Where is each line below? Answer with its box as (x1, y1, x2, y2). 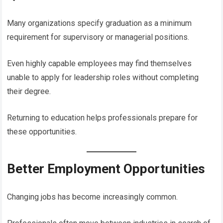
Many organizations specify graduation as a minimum (7, 18, 192, 28)
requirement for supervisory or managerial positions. (7, 32, 190, 42)
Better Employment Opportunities (7, 161, 206, 176)
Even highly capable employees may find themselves (7, 58, 192, 68)
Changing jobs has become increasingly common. (7, 192, 178, 202)
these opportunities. (7, 126, 77, 136)
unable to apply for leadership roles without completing (7, 72, 199, 82)
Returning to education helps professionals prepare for (7, 112, 198, 122)
